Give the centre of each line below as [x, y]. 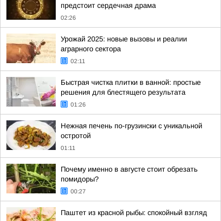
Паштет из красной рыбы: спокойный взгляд [134, 213]
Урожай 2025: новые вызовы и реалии [124, 39]
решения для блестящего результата [123, 92]
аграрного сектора [91, 49]
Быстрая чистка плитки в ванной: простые [131, 82]
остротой [76, 136]
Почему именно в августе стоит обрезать [129, 169]
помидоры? [80, 179]
